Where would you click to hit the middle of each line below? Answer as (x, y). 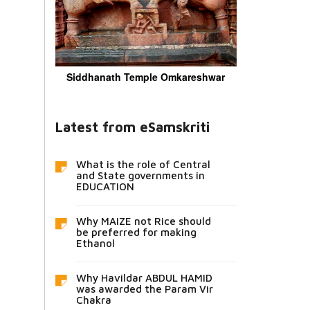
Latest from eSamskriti (132, 127)
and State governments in (140, 175)
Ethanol (95, 243)
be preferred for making (136, 232)
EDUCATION (105, 186)
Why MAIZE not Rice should (143, 221)
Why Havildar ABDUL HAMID (144, 277)
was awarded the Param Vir (144, 289)
